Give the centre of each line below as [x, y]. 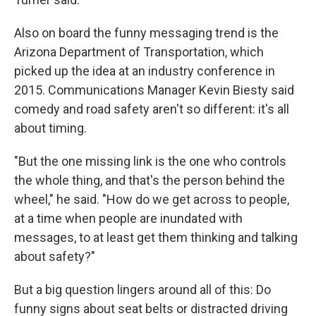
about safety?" [55, 257]
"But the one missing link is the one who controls [150, 162]
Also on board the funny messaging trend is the [146, 33]
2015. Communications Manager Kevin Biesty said [154, 90]
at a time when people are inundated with [128, 219]
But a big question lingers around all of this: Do [142, 290]
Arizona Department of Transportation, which [139, 52]
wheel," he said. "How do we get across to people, [152, 200]
